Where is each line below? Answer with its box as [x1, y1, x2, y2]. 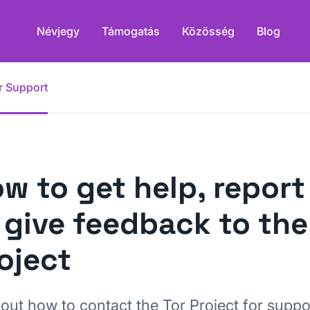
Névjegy [37, 24, 80, 38]
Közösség [182, 24, 235, 38]
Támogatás [102, 24, 160, 38]
